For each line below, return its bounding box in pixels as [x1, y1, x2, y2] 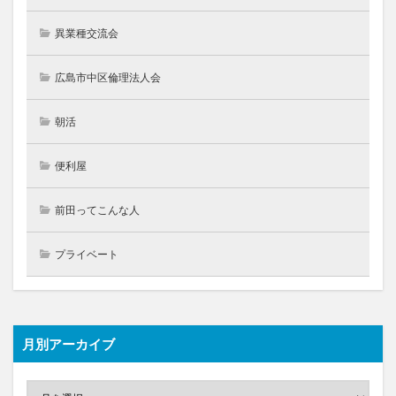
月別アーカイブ [22, 335, 115, 352]
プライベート [55, 247, 118, 261]
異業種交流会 [55, 26, 118, 40]
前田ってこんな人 [55, 202, 140, 217]
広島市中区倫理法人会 [55, 70, 161, 84]
